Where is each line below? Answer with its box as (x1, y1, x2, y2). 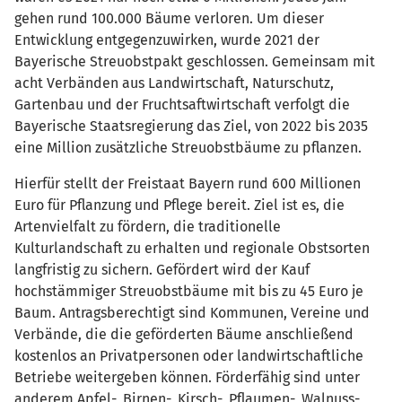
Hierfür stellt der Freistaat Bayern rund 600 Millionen (14, 174, 361, 192)
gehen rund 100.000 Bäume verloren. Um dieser (14, 9, 324, 27)
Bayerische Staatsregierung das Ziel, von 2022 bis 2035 (14, 117, 368, 135)
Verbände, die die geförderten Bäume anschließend (14, 325, 354, 343)
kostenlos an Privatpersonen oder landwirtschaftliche (14, 346, 363, 364)
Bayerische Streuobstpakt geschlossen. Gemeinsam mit (14, 52, 375, 70)
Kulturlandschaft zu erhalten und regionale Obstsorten (14, 239, 370, 257)
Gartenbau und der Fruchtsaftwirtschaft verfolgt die (14, 95, 350, 113)
